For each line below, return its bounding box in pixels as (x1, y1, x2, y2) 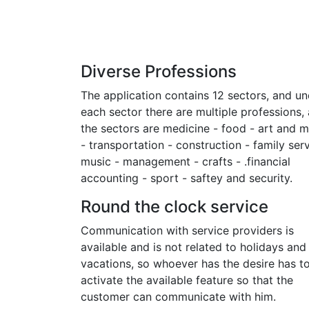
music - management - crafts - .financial (81, 154, 290, 168)
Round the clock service (81, 197, 268, 217)
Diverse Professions (81, 61, 237, 81)
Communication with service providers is (81, 223, 294, 237)
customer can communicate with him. (81, 290, 276, 303)
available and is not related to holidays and (81, 240, 306, 254)
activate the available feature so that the (81, 273, 293, 287)
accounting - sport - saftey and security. (81, 171, 292, 185)
